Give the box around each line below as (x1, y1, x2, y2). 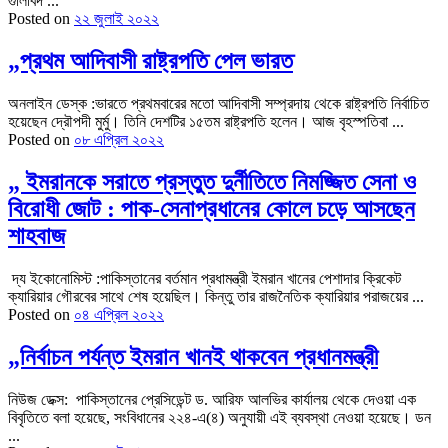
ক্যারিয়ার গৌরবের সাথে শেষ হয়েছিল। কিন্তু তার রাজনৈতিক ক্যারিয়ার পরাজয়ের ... (8, 288, 424, 306)
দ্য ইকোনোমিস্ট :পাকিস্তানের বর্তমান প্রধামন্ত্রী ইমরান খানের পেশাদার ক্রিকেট (8, 270, 401, 288)
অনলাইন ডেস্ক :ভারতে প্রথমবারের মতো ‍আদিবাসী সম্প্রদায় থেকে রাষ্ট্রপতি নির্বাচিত (8, 95, 429, 113)
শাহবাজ (8, 223, 65, 250)
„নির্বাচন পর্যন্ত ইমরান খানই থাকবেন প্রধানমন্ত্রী (8, 344, 378, 371)
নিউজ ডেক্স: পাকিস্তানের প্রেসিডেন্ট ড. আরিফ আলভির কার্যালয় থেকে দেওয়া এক (8, 391, 416, 409)
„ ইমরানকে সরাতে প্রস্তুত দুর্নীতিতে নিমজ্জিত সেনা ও (8, 169, 416, 196)
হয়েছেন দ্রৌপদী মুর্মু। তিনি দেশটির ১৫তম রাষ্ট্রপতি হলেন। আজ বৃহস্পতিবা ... (8, 113, 404, 131)
